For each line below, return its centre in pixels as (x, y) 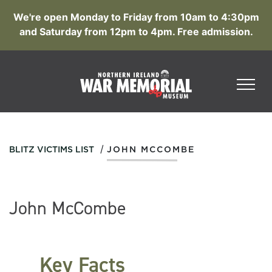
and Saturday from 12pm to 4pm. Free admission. (136, 32)
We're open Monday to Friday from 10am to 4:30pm (136, 17)
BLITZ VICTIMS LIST (52, 150)
